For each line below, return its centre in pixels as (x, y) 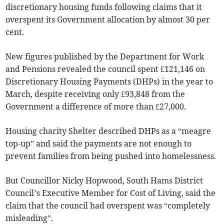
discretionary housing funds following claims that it (104, 7)
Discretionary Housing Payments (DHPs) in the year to (109, 82)
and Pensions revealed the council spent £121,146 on (105, 69)
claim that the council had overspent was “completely (108, 206)
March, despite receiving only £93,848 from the (95, 94)
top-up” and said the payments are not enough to (99, 144)
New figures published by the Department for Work (105, 57)
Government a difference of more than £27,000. (96, 107)
